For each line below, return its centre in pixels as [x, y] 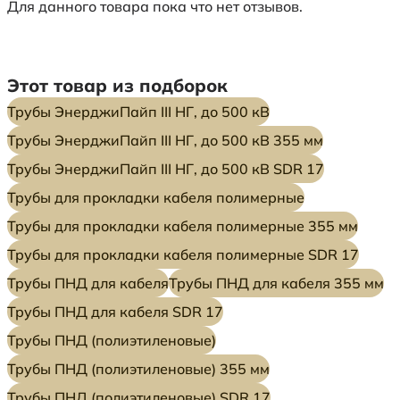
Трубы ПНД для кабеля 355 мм [276, 283]
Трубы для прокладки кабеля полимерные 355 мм [183, 225]
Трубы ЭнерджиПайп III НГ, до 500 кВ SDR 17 [166, 168]
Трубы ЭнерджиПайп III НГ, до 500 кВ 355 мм [165, 140]
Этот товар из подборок [117, 85]
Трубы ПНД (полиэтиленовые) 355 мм [138, 368]
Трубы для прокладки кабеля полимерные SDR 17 [183, 254]
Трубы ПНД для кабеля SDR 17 [115, 311]
